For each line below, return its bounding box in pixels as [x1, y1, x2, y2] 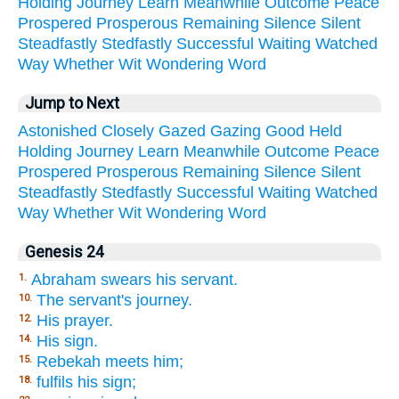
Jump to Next [25, 94, 119, 112]
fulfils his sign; [37, 372, 136, 391]
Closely [102, 121, 154, 140]
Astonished [18, 121, 97, 140]
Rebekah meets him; [37, 352, 183, 370]
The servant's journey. [37, 290, 192, 309]
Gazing [210, 121, 261, 140]
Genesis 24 [25, 242, 104, 261]
